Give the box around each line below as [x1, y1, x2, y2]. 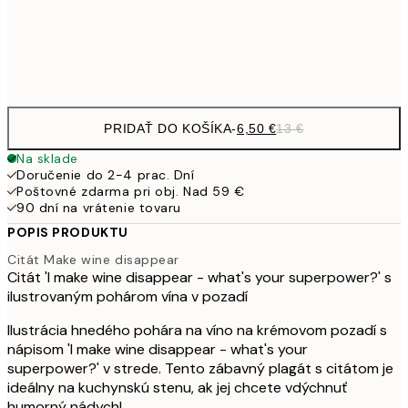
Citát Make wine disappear [7, 250, 179, 268]
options [7, 72, 87, 101]
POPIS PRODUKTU [7, 224, 128, 241]
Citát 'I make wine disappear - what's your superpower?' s [7, 267, 392, 287]
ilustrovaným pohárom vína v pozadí [7, 286, 248, 306]
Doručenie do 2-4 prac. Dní [16, 167, 195, 184]
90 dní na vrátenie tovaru [16, 199, 181, 217]
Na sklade [16, 150, 79, 168]
